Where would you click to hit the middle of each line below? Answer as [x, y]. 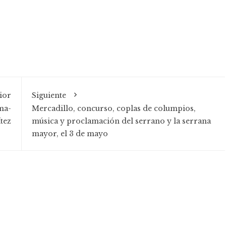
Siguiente [49, 95]
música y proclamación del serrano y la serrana [121, 121]
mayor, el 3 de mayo [70, 134]
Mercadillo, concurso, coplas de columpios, [114, 108]
